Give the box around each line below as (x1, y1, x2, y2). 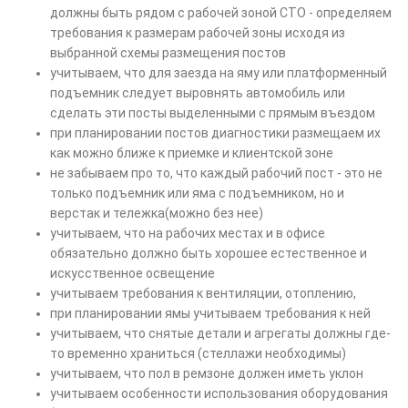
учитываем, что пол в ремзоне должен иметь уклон (50, 366, 363, 382)
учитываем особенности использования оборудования (50, 386, 388, 402)
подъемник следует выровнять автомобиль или (50, 86, 345, 101)
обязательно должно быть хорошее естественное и (50, 246, 367, 261)
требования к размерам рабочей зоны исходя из (50, 25, 345, 41)
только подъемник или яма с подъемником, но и (50, 186, 344, 201)
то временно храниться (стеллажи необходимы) (50, 346, 346, 362)
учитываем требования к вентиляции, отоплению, (50, 286, 356, 301)
